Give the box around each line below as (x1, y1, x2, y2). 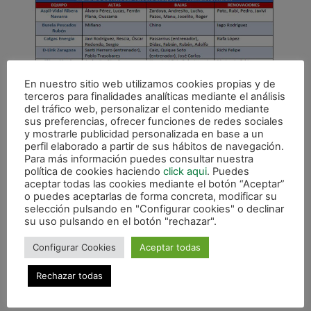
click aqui (163, 165, 207, 178)
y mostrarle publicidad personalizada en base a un (24, 127, 264, 140)
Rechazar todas (36, 269, 103, 281)
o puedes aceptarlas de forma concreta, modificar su (24, 190, 277, 203)
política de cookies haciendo (24, 165, 163, 178)
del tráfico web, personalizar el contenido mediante (24, 102, 269, 115)
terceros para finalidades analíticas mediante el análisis (24, 90, 285, 103)
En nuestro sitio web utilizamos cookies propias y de (24, 77, 276, 90)
